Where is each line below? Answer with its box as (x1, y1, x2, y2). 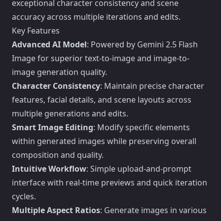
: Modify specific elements (93, 122, 190, 133)
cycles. (12, 191, 36, 202)
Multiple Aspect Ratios (12, 205, 100, 216)
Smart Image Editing (12, 122, 93, 133)
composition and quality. (12, 149, 104, 160)
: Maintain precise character (100, 80, 204, 91)
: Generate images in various (100, 205, 207, 216)
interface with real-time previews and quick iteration (12, 177, 207, 188)
